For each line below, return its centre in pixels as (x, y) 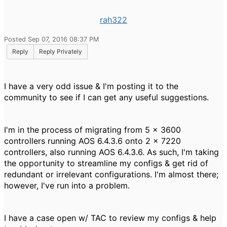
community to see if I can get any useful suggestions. (106, 97)
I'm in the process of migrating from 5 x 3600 (92, 130)
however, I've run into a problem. (67, 185)
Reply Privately (61, 51)
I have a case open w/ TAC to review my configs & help (110, 218)
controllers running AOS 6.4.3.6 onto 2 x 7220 (92, 141)
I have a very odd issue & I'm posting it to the (91, 86)
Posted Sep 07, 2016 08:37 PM (51, 39)
